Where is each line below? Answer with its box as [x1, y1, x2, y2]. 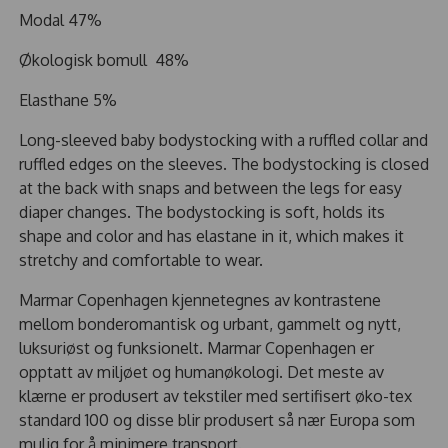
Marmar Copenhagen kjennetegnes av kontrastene [19, 289, 381, 310]
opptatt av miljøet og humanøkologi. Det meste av [19, 361, 384, 382]
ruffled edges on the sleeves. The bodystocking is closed [19, 153, 429, 174]
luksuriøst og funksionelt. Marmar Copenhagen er [19, 337, 374, 358]
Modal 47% [19, 9, 102, 30]
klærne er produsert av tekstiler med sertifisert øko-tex [19, 385, 412, 406]
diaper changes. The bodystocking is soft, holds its [19, 201, 385, 222]
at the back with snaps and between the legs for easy [19, 177, 402, 198]
